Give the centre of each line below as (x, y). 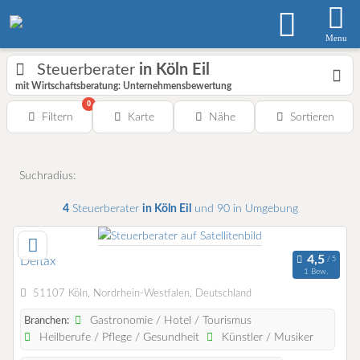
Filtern (57, 117)
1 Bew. (316, 271)
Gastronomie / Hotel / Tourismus (170, 321)
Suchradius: (47, 176)
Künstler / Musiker (266, 338)
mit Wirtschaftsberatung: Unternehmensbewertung (123, 86)
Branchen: (47, 321)
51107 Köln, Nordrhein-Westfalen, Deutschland (142, 294)
